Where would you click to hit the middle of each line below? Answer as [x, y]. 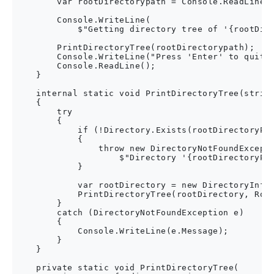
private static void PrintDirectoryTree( [127, 268]
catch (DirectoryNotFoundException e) [130, 213]
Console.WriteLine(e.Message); [122, 231]
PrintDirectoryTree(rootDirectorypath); [135, 47]
